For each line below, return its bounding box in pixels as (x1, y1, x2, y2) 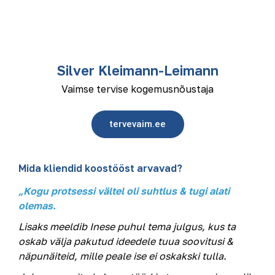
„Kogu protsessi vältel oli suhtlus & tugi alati (18, 185, 230, 197)
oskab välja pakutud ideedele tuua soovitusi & (18, 235, 233, 247)
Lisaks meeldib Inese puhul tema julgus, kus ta (18, 220, 236, 233)
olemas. (18, 199, 56, 212)
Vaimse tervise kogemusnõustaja (61, 83, 214, 95)
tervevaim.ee (109, 118, 166, 130)
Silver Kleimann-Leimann (56, 62, 219, 79)
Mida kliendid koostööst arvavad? (18, 162, 182, 174)
